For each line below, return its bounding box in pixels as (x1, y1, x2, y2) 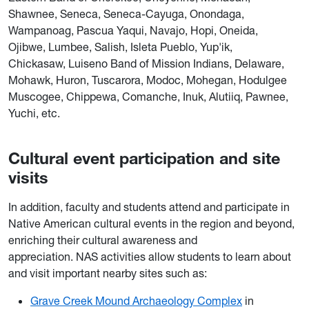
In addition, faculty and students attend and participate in (8, 200, 290, 215)
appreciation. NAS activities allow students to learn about (8, 250, 291, 264)
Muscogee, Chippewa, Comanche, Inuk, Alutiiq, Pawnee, (8, 90, 288, 104)
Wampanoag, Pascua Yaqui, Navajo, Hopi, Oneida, (8, 23, 258, 38)
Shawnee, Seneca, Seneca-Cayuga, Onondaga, (8, 7, 244, 21)
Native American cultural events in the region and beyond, (8, 217, 295, 231)
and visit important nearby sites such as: (8, 266, 207, 281)
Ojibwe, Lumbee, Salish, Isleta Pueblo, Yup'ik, (8, 40, 232, 54)
